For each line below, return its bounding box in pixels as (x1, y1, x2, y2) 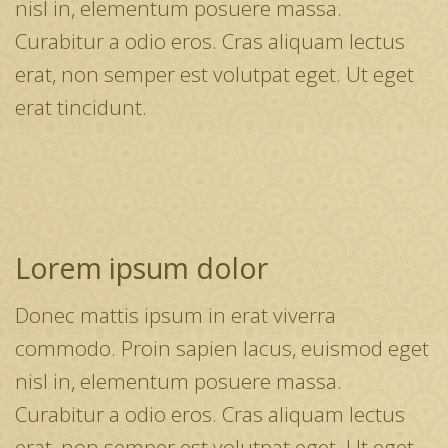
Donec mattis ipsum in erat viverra (15, 301, 336, 330)
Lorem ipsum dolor (15, 248, 268, 288)
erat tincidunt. (15, 92, 147, 121)
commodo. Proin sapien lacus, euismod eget (15, 334, 429, 363)
